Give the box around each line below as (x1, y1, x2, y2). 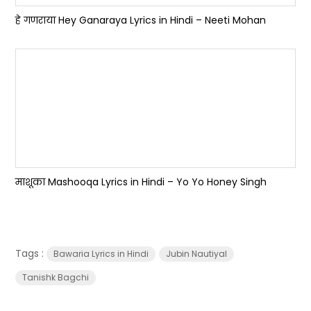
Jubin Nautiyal (166, 248, 228, 260)
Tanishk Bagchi (22, 271, 90, 283)
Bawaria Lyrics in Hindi (53, 248, 149, 260)
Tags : (15, 246, 47, 260)
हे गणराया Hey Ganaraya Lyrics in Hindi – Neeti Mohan (15, 13, 267, 27)
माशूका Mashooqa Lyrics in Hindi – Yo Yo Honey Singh (15, 175, 267, 189)
